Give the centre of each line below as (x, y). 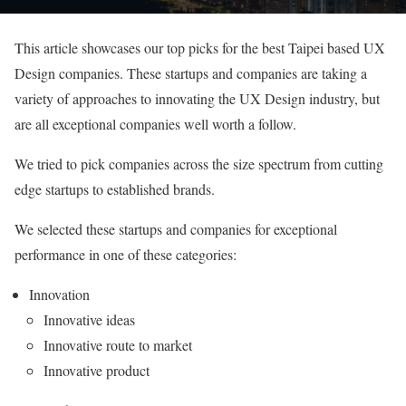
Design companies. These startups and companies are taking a (191, 72)
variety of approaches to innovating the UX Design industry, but (197, 98)
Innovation (59, 294)
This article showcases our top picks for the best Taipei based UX (200, 47)
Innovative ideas (89, 319)
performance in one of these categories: (126, 254)
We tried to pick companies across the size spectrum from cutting (199, 163)
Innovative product (97, 370)
